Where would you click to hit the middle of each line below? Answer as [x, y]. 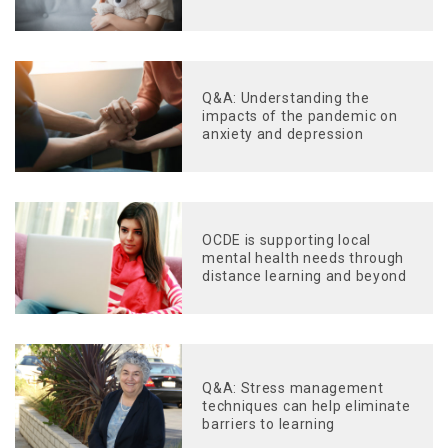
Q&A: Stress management [293, 388]
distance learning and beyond [304, 275]
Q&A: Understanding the [286, 98]
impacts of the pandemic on [300, 116]
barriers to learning [269, 424]
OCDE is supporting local [286, 239]
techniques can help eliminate [306, 406]
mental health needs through [303, 257]
